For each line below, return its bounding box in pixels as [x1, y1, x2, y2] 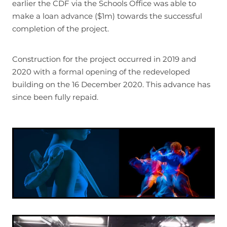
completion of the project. [12, 23, 109, 36]
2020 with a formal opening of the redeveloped [12, 66, 190, 79]
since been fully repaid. [12, 91, 98, 104]
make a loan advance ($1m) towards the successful [12, 10, 202, 23]
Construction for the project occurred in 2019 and [12, 53, 196, 66]
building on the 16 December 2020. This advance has [12, 79, 210, 92]
